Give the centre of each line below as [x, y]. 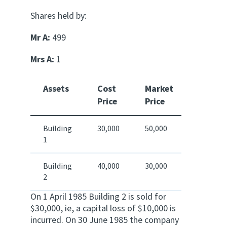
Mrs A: [42, 60]
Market [159, 89]
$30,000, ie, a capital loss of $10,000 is [103, 209]
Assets [56, 89]
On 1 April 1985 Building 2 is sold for [98, 197]
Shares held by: [59, 16]
